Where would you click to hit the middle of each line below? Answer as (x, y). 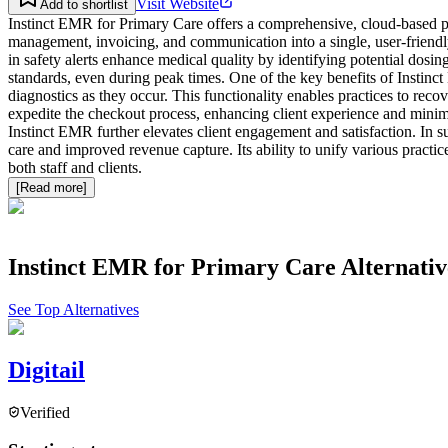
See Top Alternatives (73, 309)
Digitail (46, 369)
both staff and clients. (75, 168)
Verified (45, 412)
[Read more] (51, 188)
